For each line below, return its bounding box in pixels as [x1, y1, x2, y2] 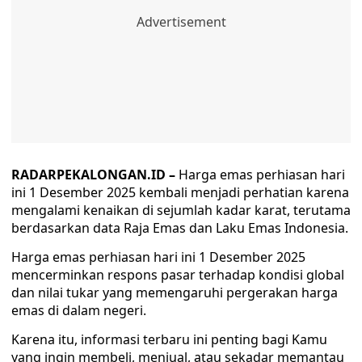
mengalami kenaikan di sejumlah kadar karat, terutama [11, 201, 351, 219]
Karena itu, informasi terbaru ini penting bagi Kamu [11, 330, 327, 348]
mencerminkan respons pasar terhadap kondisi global [11, 266, 344, 284]
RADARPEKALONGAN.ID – [11, 166, 179, 183]
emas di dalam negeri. [11, 301, 146, 319]
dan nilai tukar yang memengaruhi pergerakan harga [11, 284, 338, 301]
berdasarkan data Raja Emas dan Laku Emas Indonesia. [11, 219, 348, 237]
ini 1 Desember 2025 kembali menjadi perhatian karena [11, 183, 349, 201]
